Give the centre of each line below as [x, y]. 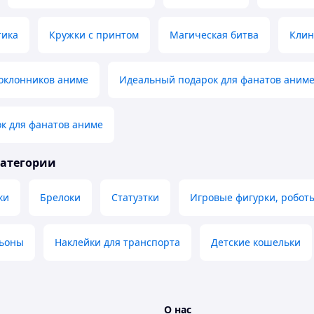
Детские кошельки [256, 243]
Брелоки [60, 198]
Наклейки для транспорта [117, 243]
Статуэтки [135, 198]
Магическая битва [214, 35]
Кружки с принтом [94, 35]
